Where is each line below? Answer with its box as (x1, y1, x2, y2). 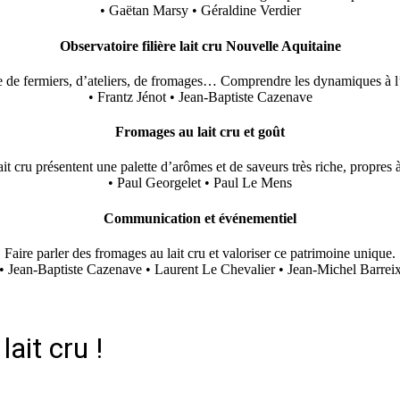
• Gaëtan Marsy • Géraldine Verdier (99, 3, 301, 19)
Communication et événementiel (104, 210, 296, 226)
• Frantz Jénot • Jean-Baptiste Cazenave (87, 88, 312, 104)
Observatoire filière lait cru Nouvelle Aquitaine (59, 37, 341, 54)
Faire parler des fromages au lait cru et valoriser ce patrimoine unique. (4, 245, 396, 261)
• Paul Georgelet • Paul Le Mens (108, 175, 292, 191)
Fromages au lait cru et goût (115, 124, 285, 140)
